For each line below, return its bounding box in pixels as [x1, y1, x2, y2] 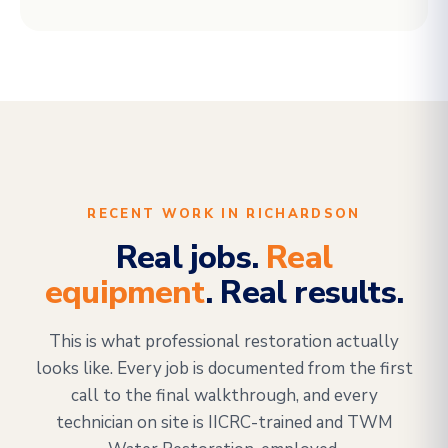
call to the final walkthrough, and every [70, 384, 378, 407]
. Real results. [204, 271, 403, 314]
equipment [45, 271, 205, 314]
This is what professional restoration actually [49, 330, 399, 353]
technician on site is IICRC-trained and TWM [55, 411, 393, 434]
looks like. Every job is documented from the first [35, 357, 413, 380]
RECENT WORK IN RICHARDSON [87, 205, 361, 223]
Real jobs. [115, 236, 267, 279]
